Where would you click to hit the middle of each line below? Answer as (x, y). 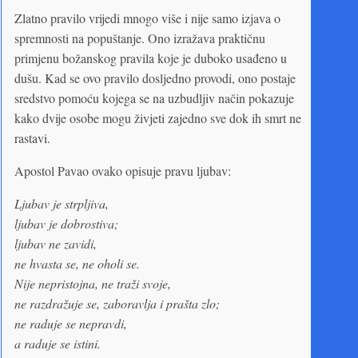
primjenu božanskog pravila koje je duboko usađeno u (151, 58)
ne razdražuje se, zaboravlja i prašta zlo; (117, 303)
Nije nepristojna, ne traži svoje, (93, 283)
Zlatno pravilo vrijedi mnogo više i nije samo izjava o (147, 18)
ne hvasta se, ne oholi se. (77, 263)
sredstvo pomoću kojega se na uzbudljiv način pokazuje (154, 97)
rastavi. (32, 137)
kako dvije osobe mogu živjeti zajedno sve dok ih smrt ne (158, 117)
